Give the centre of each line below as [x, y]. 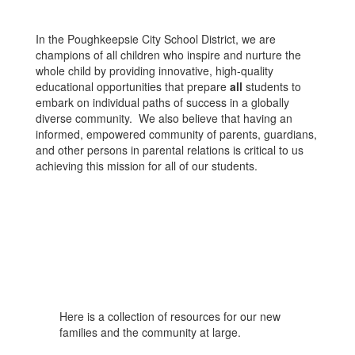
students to [273, 86]
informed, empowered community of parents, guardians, [176, 134]
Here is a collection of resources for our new [170, 316]
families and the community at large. [152, 332]
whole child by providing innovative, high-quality [155, 71]
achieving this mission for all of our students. [148, 166]
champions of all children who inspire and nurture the [168, 55]
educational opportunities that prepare [133, 86]
